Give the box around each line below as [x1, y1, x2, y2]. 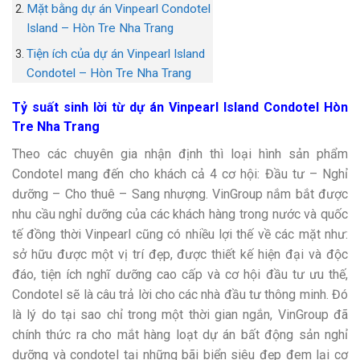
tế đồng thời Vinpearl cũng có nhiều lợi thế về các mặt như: [12, 226, 348, 242]
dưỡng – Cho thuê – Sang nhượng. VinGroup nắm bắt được [12, 186, 348, 202]
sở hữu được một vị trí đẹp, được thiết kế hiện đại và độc [12, 246, 348, 262]
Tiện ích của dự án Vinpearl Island [27, 46, 206, 61]
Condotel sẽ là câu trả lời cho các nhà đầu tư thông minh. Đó [12, 286, 348, 302]
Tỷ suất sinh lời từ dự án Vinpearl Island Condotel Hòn [12, 100, 348, 116]
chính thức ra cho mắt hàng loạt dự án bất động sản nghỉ [12, 326, 348, 342]
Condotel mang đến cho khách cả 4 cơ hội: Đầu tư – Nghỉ [12, 166, 348, 182]
